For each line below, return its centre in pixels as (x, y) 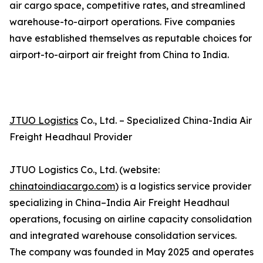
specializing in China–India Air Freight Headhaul (119, 203)
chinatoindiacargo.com (62, 186)
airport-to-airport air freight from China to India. (119, 55)
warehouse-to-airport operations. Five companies (122, 22)
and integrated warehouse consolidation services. (123, 236)
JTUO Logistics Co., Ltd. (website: (85, 170)
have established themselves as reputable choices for (131, 38)
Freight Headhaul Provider (71, 137)
